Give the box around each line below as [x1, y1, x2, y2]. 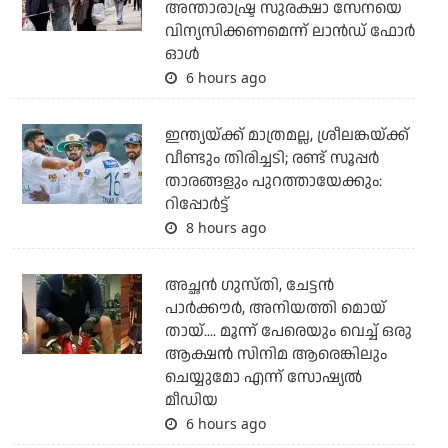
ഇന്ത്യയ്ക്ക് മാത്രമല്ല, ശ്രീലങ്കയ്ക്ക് [164, 124, 409, 148]
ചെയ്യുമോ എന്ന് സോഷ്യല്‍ [164, 366, 362, 390]
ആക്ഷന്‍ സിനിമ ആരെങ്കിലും [164, 343, 387, 367]
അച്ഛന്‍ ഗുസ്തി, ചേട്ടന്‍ [164, 274, 334, 298]
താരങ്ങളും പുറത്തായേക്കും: [164, 170, 382, 194]
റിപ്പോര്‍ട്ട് [164, 193, 229, 217]
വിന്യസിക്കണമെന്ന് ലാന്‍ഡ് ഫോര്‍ [164, 20, 415, 44]
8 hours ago [181, 218, 266, 238]
